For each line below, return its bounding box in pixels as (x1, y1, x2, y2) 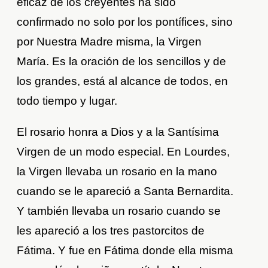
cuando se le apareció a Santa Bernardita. (17, 185, 234, 198)
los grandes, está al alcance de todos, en (17, 75, 229, 88)
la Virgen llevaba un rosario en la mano (17, 165, 218, 178)
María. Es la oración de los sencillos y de (17, 55, 227, 68)
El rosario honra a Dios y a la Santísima (17, 126, 220, 139)
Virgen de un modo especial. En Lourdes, (17, 145, 230, 159)
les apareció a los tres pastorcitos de (17, 224, 205, 237)
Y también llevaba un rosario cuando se (17, 205, 221, 218)
